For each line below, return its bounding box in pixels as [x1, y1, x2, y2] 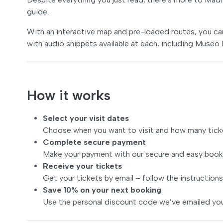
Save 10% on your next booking [43, 185, 161, 195]
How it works [27, 87, 111, 104]
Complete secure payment [43, 137, 146, 147]
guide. [27, 7, 49, 16]
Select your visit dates [43, 113, 129, 123]
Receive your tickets [43, 161, 122, 171]
